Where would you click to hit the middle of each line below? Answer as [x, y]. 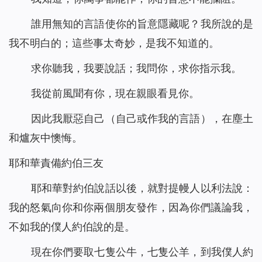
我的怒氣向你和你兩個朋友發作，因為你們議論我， [131, 208]
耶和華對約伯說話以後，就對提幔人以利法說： [142, 188]
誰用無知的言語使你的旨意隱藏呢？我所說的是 [142, 24]
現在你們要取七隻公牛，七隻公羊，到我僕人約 [142, 252]
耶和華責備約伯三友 [56, 163]
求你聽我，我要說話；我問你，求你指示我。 [136, 68]
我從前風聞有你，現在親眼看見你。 [115, 94]
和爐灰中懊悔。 [46, 138]
